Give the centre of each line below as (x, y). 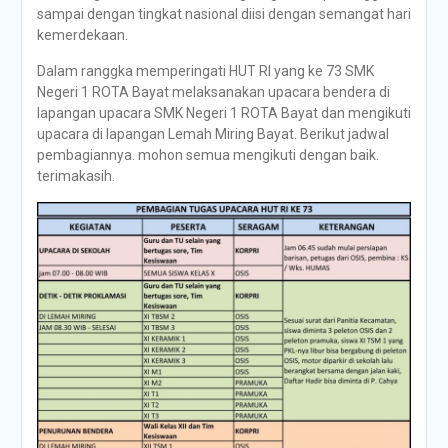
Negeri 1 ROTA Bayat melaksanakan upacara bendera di (213, 92)
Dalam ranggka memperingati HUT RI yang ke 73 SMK (205, 71)
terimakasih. (75, 176)
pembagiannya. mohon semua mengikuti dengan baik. (207, 155)
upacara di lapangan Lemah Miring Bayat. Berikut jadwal (212, 134)
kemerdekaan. (82, 35)
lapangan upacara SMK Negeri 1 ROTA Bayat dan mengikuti (223, 113)
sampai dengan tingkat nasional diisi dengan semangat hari (223, 14)
